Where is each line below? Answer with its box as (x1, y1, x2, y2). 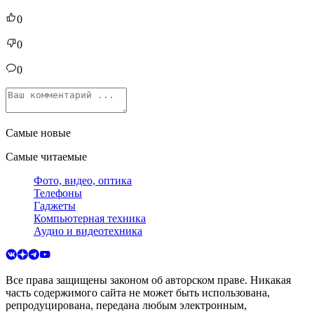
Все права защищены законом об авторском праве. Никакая (6, 274, 291, 287)
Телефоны (34, 187, 82, 200)
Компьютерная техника (34, 212, 146, 225)
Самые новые (6, 127, 71, 139)
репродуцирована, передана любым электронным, (6, 299, 247, 312)
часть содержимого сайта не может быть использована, (6, 287, 270, 299)
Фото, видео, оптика (34, 175, 132, 187)
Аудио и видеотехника (34, 225, 142, 238)
